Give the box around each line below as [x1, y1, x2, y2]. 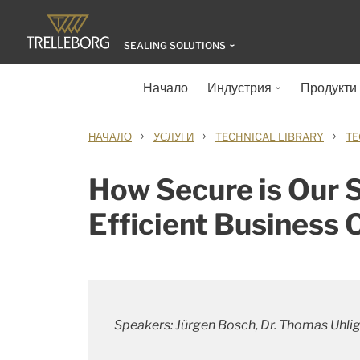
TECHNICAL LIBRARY [215, 130, 324, 143]
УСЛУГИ [153, 130, 194, 143]
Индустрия [207, 80, 272, 96]
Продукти [301, 80, 357, 96]
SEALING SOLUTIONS [124, 39, 226, 51]
